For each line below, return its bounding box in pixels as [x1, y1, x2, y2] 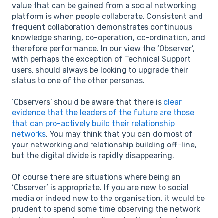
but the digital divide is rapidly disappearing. [12, 150, 174, 160]
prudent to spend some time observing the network [12, 204, 200, 214]
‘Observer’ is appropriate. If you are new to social [12, 183, 189, 193]
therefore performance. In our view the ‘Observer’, [12, 43, 195, 53]
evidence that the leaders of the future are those [12, 108, 194, 117]
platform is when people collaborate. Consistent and [12, 11, 203, 21]
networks [12, 129, 46, 139]
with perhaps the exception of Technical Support [12, 54, 191, 64]
